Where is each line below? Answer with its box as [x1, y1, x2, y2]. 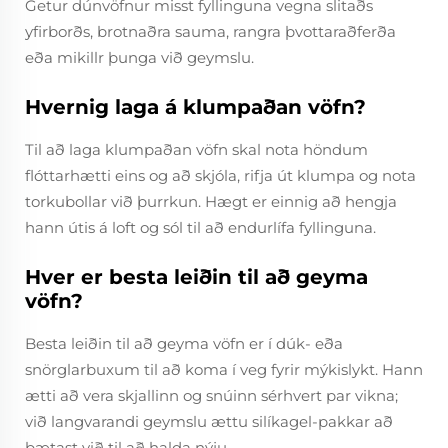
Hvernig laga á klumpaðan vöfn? [25, 95, 366, 119]
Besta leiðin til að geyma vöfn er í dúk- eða [25, 334, 343, 353]
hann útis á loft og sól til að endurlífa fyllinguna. [25, 218, 376, 237]
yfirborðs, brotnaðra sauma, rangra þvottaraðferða [25, 22, 396, 41]
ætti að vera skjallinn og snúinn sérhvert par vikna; [25, 386, 398, 405]
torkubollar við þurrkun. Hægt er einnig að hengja [25, 192, 397, 211]
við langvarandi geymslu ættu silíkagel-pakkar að [25, 412, 393, 431]
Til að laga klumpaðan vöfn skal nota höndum [25, 140, 368, 159]
